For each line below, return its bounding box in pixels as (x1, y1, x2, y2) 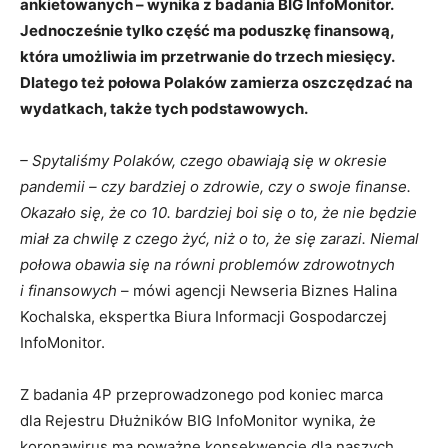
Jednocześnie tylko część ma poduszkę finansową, (20, 20, 394, 40)
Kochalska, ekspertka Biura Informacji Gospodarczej (20, 306, 387, 326)
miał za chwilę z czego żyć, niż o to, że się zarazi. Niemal (20, 228, 419, 248)
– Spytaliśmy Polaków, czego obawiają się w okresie (20, 150, 387, 170)
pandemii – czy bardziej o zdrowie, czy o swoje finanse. (20, 176, 411, 196)
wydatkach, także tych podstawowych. (20, 98, 308, 118)
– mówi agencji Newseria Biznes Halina (121, 280, 397, 300)
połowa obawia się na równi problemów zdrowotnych (20, 254, 395, 274)
